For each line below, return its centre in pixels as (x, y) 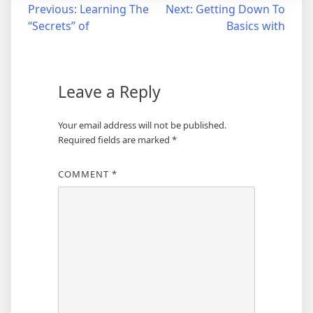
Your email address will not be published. (142, 125)
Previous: (52, 9)
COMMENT (85, 174)
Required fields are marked (115, 140)
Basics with (256, 26)
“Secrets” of (59, 26)
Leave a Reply (109, 92)
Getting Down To (240, 9)
